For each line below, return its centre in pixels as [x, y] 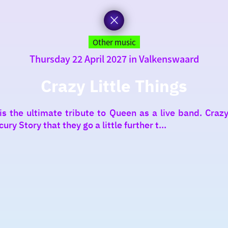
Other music [114, 42]
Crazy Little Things [114, 86]
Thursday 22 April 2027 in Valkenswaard [114, 59]
